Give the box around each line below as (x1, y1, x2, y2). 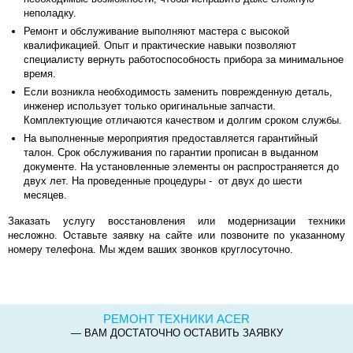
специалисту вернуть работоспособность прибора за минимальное (24, 54, 344, 65)
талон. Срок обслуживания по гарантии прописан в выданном (24, 147, 318, 158)
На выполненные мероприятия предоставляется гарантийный (24, 132, 318, 144)
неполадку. (24, 7, 76, 19)
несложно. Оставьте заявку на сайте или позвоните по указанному (8, 229, 345, 241)
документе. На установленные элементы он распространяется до (24, 161, 339, 173)
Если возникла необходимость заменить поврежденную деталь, (24, 86, 333, 98)
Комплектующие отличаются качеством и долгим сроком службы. (24, 114, 342, 126)
